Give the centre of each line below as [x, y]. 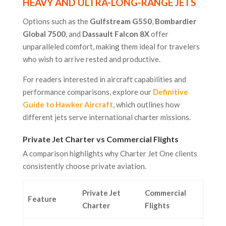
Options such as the [56, 21]
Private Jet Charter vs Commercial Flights [100, 139]
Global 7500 [44, 34]
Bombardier [175, 21]
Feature [42, 199]
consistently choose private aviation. [84, 166]
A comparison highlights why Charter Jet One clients [110, 154]
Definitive [170, 92]
